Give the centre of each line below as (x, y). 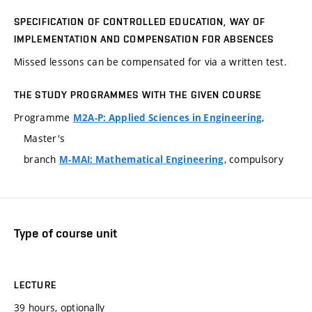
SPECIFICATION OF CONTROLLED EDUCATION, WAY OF (140, 22)
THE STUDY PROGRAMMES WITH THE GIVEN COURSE (138, 95)
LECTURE (35, 284)
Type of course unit (65, 233)
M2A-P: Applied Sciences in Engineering (167, 118)
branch (41, 159)
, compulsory (254, 159)
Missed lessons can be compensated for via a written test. (150, 62)
